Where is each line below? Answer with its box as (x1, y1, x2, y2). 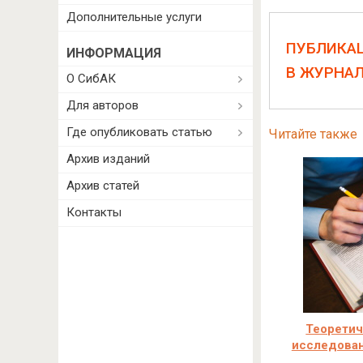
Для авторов (66, 98, 139, 113)
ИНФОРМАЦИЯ (66, 45, 161, 61)
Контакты (66, 205, 122, 220)
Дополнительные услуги (66, 10, 202, 24)
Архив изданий (66, 152, 150, 166)
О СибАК (66, 71, 116, 86)
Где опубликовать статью (66, 125, 212, 139)
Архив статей (66, 178, 139, 193)
